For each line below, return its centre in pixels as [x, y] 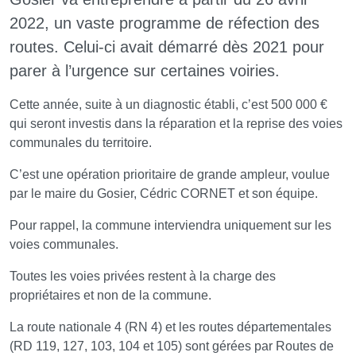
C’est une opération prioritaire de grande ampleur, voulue [170, 174]
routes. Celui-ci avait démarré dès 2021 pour [167, 46]
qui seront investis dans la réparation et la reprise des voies [176, 123]
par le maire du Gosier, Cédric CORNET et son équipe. [164, 193]
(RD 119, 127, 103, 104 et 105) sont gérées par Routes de [172, 346]
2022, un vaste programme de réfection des [164, 23]
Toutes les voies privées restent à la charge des [143, 276]
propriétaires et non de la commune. [110, 295]
